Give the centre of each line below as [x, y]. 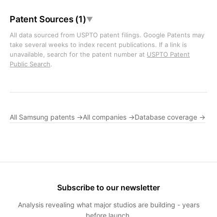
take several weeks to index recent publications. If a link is [98, 45]
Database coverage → [170, 117]
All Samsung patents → [46, 117]
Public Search [30, 64]
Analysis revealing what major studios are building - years [108, 205]
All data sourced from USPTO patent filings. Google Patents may [107, 35]
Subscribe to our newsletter [108, 187]
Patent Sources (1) [48, 19]
